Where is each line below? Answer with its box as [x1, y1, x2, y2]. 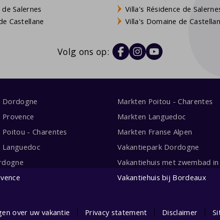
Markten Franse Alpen [117, 126, 192, 137]
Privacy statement [85, 207, 147, 217]
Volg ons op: [57, 46, 109, 58]
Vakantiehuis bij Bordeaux [117, 172, 206, 182]
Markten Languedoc [117, 111, 186, 121]
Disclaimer [162, 207, 198, 217]
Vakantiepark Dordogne [117, 141, 199, 152]
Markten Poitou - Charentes [117, 96, 213, 107]
